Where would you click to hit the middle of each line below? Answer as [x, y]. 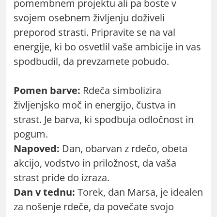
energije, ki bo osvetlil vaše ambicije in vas [107, 46]
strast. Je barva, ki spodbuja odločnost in [104, 119]
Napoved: [37, 148]
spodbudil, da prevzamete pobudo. [91, 61]
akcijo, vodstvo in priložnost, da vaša [95, 163]
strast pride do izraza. [62, 177]
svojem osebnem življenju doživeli [89, 17]
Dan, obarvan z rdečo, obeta [124, 148]
